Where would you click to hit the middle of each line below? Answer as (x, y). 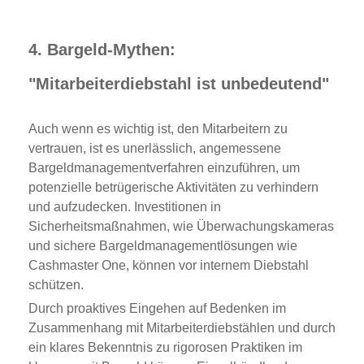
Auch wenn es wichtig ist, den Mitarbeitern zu (158, 128)
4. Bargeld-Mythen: (102, 50)
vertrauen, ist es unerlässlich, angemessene (155, 148)
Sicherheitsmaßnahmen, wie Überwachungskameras (181, 226)
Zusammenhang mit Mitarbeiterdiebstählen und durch (182, 327)
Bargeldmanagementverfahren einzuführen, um (164, 167)
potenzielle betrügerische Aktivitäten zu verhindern (173, 187)
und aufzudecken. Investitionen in (125, 206)
